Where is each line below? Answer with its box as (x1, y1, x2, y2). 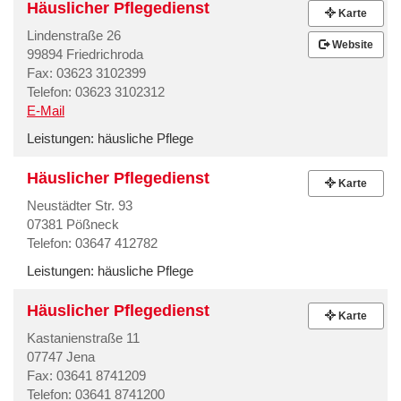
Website (328, 38, 373, 51)
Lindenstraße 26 (27, 27, 121, 43)
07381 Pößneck (27, 216, 119, 232)
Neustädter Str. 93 (27, 197, 132, 213)
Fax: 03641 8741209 (27, 367, 146, 383)
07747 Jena (27, 348, 95, 364)
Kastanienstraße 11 (27, 329, 140, 346)
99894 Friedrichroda (27, 46, 143, 62)
